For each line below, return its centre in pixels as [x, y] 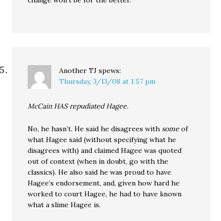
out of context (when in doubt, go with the [98, 161]
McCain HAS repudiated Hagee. [78, 106]
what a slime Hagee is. [64, 205]
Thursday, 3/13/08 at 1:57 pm [108, 81]
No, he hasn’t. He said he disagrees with [95, 129]
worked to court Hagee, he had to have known [105, 194]
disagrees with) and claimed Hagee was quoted [105, 150]
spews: [110, 71]
